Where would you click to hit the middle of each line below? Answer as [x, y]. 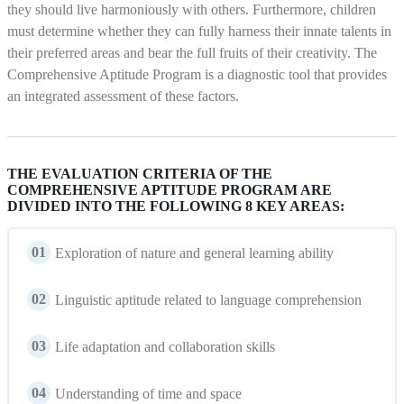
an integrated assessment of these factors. [123, 96]
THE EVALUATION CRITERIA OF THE [140, 174]
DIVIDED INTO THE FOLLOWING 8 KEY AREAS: [176, 206]
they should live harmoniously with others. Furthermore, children [192, 9]
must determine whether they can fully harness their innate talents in [199, 31]
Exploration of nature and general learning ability [194, 253]
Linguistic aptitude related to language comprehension [208, 300]
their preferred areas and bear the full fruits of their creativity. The [192, 53]
